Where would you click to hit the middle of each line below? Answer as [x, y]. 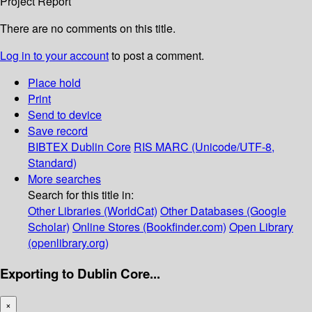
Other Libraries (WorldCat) [93, 211]
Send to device [65, 115]
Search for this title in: [81, 195]
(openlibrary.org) [68, 243]
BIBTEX [48, 147]
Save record [58, 131]
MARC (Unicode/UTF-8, [215, 147]
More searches [64, 179]
